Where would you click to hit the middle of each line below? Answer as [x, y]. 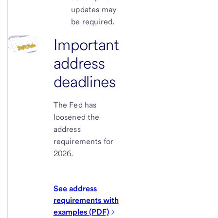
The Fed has [75, 105]
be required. [93, 21]
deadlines [84, 81]
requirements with [86, 200]
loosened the [76, 117]
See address [75, 188]
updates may [94, 9]
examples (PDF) [81, 212]
